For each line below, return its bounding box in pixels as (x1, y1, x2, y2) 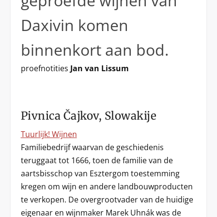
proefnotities (20, 63, 70, 74)
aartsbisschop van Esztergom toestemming (20, 168, 180, 179)
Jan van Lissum (70, 63, 129, 74)
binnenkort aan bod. (20, 39, 169, 61)
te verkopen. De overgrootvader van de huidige (20, 194, 193, 205)
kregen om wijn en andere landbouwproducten (20, 181, 193, 192)
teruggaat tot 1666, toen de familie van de (20, 155, 173, 166)
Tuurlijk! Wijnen (20, 129, 77, 140)
